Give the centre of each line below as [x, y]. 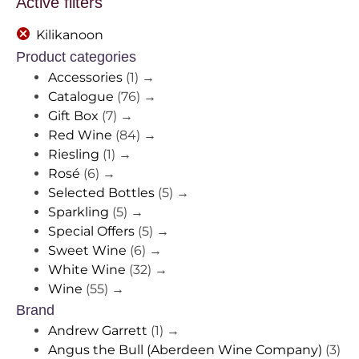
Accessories [85, 78]
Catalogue [81, 97]
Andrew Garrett [98, 331]
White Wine [87, 270]
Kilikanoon [70, 35]
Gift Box [73, 116]
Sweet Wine [87, 251]
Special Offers [91, 232]
